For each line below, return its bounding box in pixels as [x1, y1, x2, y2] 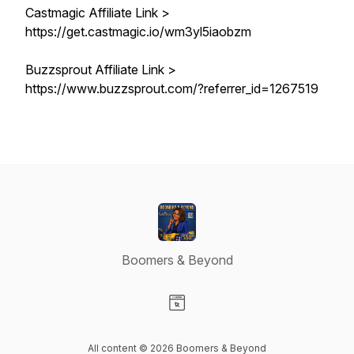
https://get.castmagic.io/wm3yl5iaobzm [25, 24, 251, 40]
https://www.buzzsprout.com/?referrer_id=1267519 [25, 81, 318, 96]
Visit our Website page [176, 311, 303, 327]
